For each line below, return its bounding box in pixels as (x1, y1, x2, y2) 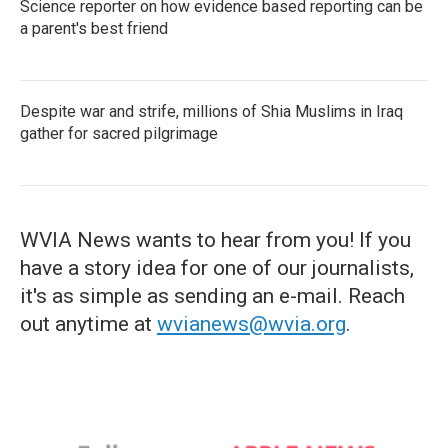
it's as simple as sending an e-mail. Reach (20, 284, 405, 308)
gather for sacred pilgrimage (20, 124, 218, 143)
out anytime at (20, 312, 157, 336)
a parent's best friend (20, 19, 168, 38)
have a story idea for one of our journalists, (20, 256, 414, 280)
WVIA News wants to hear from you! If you (20, 228, 411, 252)
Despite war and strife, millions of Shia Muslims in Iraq (20, 102, 403, 121)
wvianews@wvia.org (157, 312, 346, 336)
